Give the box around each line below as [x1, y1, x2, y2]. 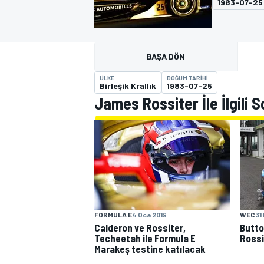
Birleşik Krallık [100, 81, 156, 91]
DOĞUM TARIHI [167, 74, 208, 81]
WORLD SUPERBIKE [92, 190, 167, 201]
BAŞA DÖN [146, 51, 185, 61]
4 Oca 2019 [132, 210, 167, 219]
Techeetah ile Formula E [94, 232, 196, 244]
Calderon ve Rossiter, [94, 221, 186, 233]
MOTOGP [92, 15, 125, 27]
